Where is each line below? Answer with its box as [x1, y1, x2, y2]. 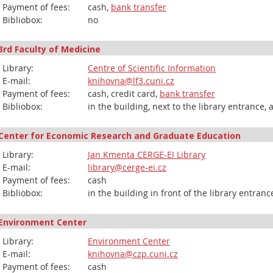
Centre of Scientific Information [88, 62, 216, 74]
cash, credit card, [88, 88, 160, 99]
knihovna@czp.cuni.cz [88, 248, 178, 260]
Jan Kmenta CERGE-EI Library [88, 149, 205, 160]
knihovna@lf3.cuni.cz [88, 75, 174, 87]
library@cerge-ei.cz [88, 161, 166, 173]
